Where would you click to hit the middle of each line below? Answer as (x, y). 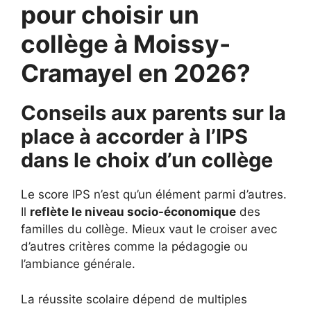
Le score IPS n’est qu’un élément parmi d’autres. (154, 194)
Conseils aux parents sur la (153, 113)
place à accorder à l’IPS (134, 136)
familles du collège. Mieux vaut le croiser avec (149, 229)
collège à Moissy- (126, 44)
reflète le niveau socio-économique (133, 212)
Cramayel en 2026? (136, 73)
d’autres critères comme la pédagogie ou (134, 246)
